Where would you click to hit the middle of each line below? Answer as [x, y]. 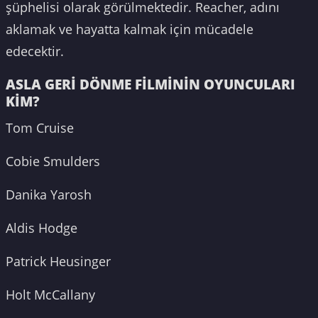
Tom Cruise [42, 128]
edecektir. [35, 51]
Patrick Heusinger [58, 262]
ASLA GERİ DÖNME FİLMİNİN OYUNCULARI [150, 84]
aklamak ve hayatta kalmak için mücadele [130, 29]
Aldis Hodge [42, 228]
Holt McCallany [50, 295]
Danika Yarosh [49, 195]
